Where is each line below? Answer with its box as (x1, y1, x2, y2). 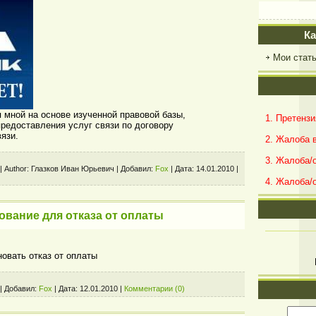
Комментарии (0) (124, 284, 185, 293)
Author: (4, 164, 29, 173)
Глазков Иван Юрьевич (31, 164, 114, 173)
